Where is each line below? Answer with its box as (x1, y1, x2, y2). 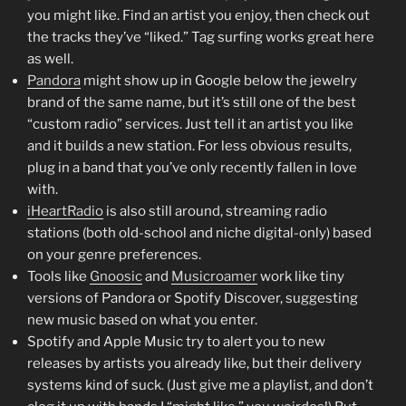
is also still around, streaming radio (103, 203, 327, 219)
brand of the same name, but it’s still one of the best (27, 94, 356, 111)
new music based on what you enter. (27, 312, 257, 328)
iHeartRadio (27, 203, 103, 219)
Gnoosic (90, 268, 142, 285)
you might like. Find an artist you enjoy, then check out (27, 7, 370, 24)
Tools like (27, 268, 90, 285)
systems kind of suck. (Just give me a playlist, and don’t (27, 377, 373, 393)
